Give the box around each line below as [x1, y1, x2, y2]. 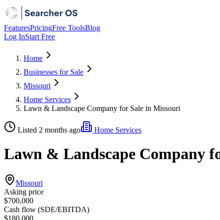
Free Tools [52, 24, 85, 32]
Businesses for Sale [24, 68, 83, 76]
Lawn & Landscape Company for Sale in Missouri [24, 104, 180, 112]
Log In [4, 32, 25, 41]
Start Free [25, 32, 55, 41]
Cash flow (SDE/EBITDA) [4, 205, 89, 214]
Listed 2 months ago [18, 126, 81, 134]
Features [4, 24, 30, 32]
